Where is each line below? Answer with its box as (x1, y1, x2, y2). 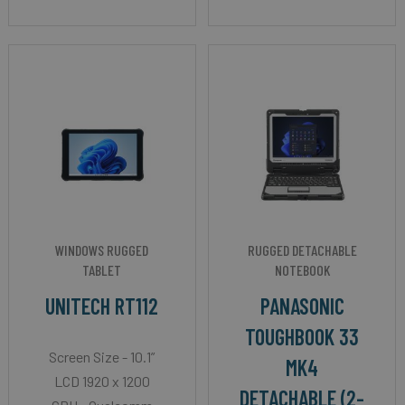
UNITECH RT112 (45, 293, 159, 320)
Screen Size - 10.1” (49, 348, 155, 366)
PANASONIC (259, 293, 344, 320)
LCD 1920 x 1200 (53, 372, 150, 391)
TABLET (82, 261, 122, 279)
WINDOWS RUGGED (55, 241, 149, 259)
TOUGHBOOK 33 (245, 324, 360, 351)
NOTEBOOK (274, 261, 330, 279)
